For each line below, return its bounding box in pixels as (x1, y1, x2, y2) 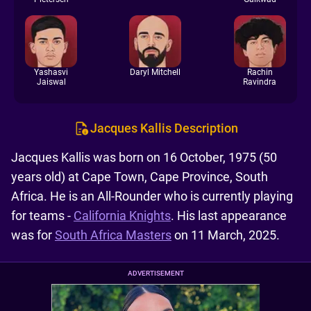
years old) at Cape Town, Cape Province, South (11, 169, 268, 184)
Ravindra (243, 77, 277, 87)
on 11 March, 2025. (171, 228, 280, 242)
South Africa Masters (55, 228, 171, 242)
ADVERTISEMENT (127, 269, 184, 277)
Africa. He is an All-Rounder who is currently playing (11, 189, 293, 203)
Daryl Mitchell (130, 67, 181, 77)
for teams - (11, 208, 74, 223)
